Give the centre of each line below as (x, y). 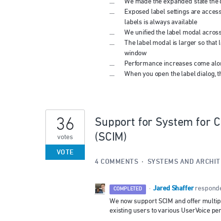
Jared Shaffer (173, 188)
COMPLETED (128, 189)
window (136, 53)
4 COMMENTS (116, 162)
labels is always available (161, 22)
